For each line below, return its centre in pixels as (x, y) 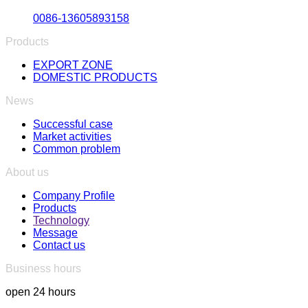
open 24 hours (41, 292)
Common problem (77, 149)
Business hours (43, 269)
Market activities (72, 137)
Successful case (73, 124)
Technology (61, 221)
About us (27, 173)
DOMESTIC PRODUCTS (95, 78)
